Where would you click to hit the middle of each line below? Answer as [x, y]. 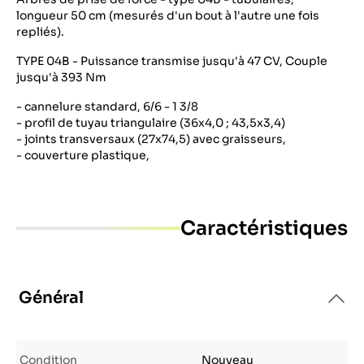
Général [51, 298]
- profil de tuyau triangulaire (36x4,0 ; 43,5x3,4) [151, 123]
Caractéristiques [264, 228]
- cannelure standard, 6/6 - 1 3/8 [107, 106]
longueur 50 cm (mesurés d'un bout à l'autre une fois [168, 15]
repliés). [40, 32]
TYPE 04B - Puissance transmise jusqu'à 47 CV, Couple [172, 61]
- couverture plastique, [83, 155]
